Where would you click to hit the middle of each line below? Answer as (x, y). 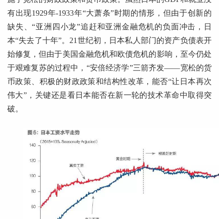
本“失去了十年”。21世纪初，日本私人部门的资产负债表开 (109, 41)
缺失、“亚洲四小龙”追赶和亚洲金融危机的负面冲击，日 (109, 27)
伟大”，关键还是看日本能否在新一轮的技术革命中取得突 (109, 95)
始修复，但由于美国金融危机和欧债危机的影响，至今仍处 (109, 54)
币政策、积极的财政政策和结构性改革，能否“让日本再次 (109, 82)
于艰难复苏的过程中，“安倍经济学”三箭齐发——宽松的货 (109, 68)
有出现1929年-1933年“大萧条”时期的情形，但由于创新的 (109, 13)
